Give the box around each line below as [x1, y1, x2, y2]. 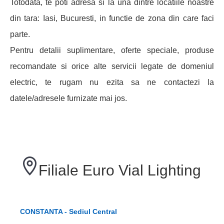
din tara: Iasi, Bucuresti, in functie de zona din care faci [10, 14, 214, 23]
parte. [10, 30, 30, 39]
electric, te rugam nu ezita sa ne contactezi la [10, 78, 214, 87]
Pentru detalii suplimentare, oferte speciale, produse [10, 46, 214, 55]
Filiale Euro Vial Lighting [38, 162, 201, 179]
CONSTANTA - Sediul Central [20, 207, 117, 216]
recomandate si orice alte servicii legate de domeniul [10, 62, 214, 71]
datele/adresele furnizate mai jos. [10, 94, 127, 103]
